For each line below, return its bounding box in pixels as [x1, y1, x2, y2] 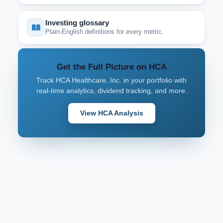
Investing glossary [45, 18, 109, 27]
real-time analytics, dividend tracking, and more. [36, 87, 187, 95]
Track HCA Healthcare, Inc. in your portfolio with [36, 76, 187, 84]
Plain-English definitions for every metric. [45, 28, 164, 35]
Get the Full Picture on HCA [56, 62, 167, 72]
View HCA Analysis [80, 109, 143, 117]
